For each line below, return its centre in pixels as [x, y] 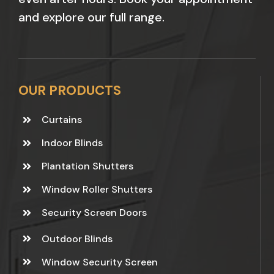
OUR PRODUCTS [69, 91]
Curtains [62, 120]
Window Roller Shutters [97, 190]
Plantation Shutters [88, 166]
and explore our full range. [91, 17]
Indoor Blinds [72, 143]
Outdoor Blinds [77, 239]
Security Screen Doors [94, 213]
